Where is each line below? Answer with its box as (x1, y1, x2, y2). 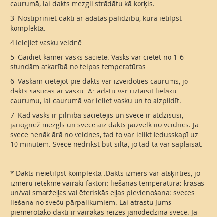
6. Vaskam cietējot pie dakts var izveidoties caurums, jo (10, 77, 188, 86)
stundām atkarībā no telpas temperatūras (10, 62, 146, 72)
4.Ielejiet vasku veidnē (10, 38, 82, 47)
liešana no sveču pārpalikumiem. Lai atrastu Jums (10, 198, 171, 207)
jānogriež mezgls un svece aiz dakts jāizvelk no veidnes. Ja (10, 120, 199, 130)
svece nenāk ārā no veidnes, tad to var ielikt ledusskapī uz (10, 130, 198, 139)
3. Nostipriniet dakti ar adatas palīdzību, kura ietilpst (10, 14, 182, 23)
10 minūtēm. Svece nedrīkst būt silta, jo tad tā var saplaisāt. (10, 139, 203, 149)
